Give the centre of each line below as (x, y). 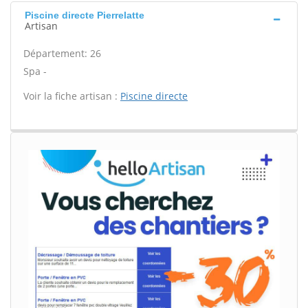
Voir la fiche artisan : (72, 96)
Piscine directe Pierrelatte (85, 15)
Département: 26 (62, 53)
